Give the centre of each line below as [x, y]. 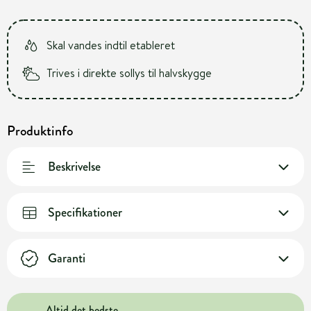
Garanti [67, 258]
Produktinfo [40, 131]
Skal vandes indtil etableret [111, 45]
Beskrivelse [74, 166]
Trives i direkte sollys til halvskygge [129, 73]
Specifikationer [85, 212]
